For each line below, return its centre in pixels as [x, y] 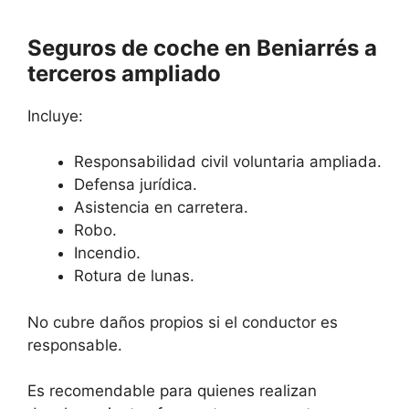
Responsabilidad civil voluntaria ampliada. [228, 162]
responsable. [75, 345]
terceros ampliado [124, 73]
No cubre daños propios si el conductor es [183, 322]
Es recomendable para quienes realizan [172, 391]
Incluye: [55, 115]
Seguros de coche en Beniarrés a [202, 47]
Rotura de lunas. [134, 276]
